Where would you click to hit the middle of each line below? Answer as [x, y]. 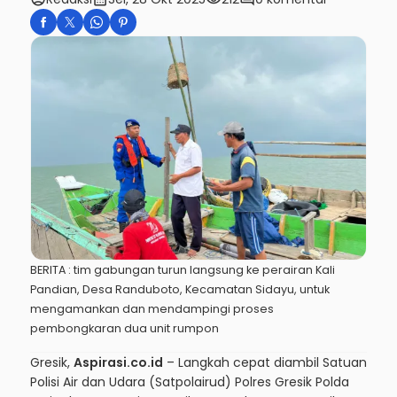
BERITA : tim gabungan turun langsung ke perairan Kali [183, 269]
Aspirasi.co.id [118, 362]
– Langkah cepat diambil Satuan [265, 362]
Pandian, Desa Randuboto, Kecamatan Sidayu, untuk [180, 289]
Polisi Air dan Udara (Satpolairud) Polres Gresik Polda [190, 381]
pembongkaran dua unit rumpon [125, 328]
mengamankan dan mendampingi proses [152, 308]
